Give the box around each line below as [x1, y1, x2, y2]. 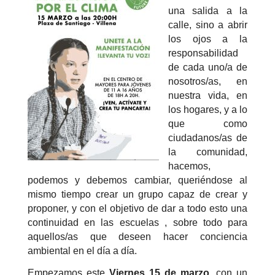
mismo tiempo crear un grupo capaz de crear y [27, 189, 248, 200]
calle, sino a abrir [168, 20, 248, 31]
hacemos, [168, 161, 211, 172]
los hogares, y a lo [168, 104, 248, 115]
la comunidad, [168, 147, 248, 158]
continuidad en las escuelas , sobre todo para [27, 217, 248, 228]
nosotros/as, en [168, 76, 248, 87]
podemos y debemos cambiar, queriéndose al [27, 175, 248, 186]
